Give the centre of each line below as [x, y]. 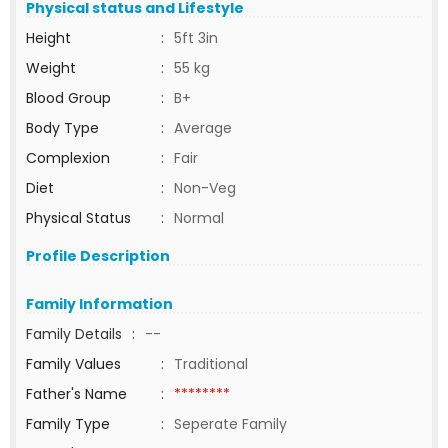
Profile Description [98, 256]
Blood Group [68, 98]
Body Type [62, 128]
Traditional [211, 364]
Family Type [68, 424]
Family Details [74, 334]
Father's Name [76, 394]
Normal [199, 218]
